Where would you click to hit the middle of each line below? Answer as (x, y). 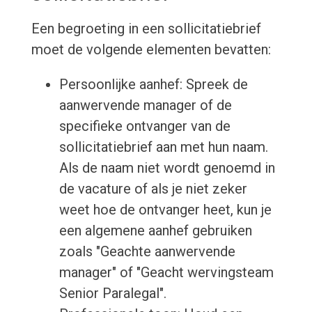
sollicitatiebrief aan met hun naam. (163, 147)
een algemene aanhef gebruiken (155, 231)
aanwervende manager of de (145, 106)
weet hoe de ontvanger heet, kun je (165, 210)
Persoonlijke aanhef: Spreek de (153, 85)
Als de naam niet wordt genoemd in (167, 168)
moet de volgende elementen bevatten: (151, 50)
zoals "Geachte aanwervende (147, 252)
